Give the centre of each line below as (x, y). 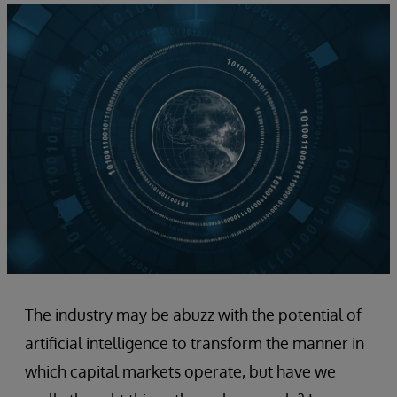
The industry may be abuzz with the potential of (193, 315)
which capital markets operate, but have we (180, 372)
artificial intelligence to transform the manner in (195, 343)
